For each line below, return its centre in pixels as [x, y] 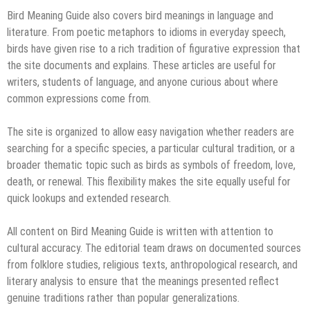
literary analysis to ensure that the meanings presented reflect [143, 281]
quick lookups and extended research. [89, 198]
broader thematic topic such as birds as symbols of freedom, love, [151, 165]
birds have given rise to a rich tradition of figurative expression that [154, 48]
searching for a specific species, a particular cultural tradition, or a [151, 148]
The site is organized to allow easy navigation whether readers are [151, 131]
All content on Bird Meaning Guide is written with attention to [140, 231]
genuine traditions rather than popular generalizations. [123, 298]
